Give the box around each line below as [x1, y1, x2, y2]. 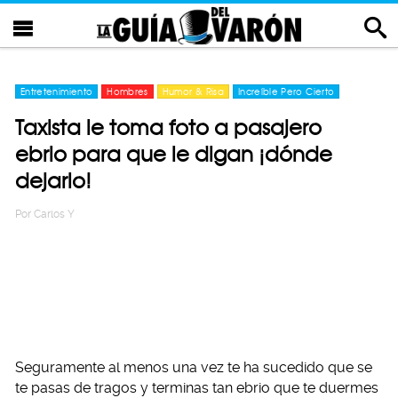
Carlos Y [34, 208, 75, 220]
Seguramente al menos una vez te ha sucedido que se [15, 359, 372, 376]
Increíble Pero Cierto [237, 86, 335, 97]
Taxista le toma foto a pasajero [15, 115, 322, 140]
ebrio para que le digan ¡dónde [15, 141, 332, 167]
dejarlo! [15, 168, 92, 194]
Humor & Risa [162, 86, 224, 97]
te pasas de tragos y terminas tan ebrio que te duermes [15, 379, 378, 396]
